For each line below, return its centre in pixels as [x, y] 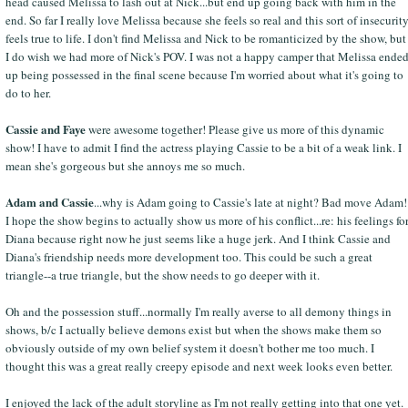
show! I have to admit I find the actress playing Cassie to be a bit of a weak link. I [203, 147]
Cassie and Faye [45, 128]
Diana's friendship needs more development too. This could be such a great [189, 256]
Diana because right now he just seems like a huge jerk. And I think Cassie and [198, 238]
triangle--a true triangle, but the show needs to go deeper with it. [162, 275]
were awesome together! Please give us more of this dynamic [235, 129]
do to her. [28, 92]
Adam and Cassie [49, 201]
